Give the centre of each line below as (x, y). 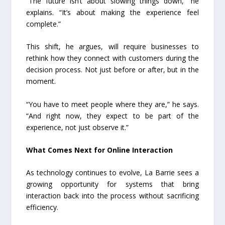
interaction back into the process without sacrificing (113, 196)
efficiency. (42, 207)
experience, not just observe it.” (78, 127)
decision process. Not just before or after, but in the (113, 70)
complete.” (44, 24)
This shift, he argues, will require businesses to (113, 47)
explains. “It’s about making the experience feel (113, 12)
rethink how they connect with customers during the (113, 58)
